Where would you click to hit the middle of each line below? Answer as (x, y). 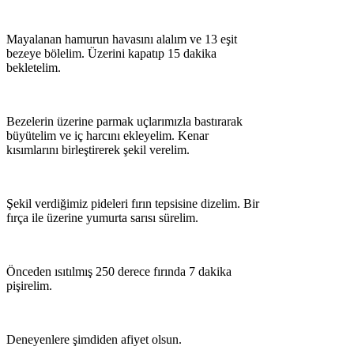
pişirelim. (29, 286)
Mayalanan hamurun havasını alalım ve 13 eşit (122, 40)
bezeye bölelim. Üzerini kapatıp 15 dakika (111, 54)
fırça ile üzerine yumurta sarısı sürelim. (102, 218)
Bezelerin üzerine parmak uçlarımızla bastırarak (124, 122)
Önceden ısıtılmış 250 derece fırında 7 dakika (119, 272)
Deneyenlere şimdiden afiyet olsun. (94, 340)
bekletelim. (34, 68)
